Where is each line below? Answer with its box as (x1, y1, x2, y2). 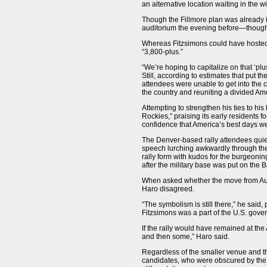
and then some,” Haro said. (142, 232, 229, 241)
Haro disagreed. (142, 184, 194, 193)
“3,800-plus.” (142, 47, 183, 56)
